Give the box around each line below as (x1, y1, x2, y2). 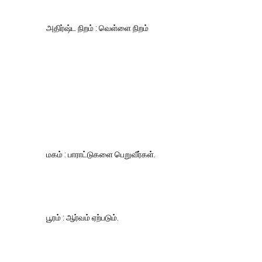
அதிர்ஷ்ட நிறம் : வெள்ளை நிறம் (46, 23, 149, 33)
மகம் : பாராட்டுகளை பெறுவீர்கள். (46, 150, 157, 159)
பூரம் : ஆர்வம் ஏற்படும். (46, 213, 119, 222)
